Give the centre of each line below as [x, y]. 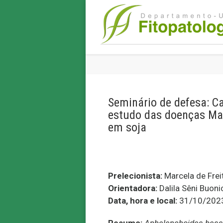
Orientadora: [133, 188]
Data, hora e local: [143, 201]
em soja [127, 127]
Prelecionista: [135, 176]
